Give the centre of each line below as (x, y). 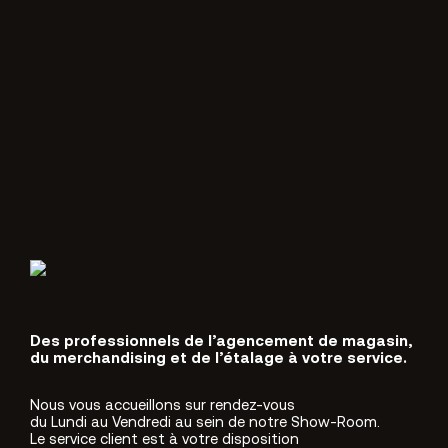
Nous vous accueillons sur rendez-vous (164, 407)
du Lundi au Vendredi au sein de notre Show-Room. (205, 424)
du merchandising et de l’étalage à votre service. (218, 359)
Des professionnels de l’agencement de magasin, (221, 342)
